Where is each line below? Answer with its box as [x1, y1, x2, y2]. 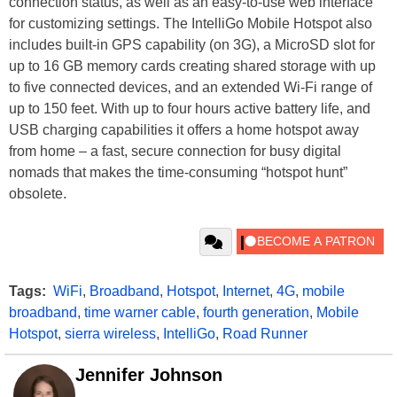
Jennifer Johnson [75, 365, 222, 385]
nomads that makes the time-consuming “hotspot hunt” [9, 165, 347, 181]
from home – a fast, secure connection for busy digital [9, 144, 341, 160]
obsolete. [9, 186, 66, 202]
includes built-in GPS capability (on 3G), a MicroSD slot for [9, 37, 375, 53]
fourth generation [203, 305, 309, 321]
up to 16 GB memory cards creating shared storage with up [9, 58, 376, 74]
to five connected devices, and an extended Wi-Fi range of [9, 80, 372, 96]
